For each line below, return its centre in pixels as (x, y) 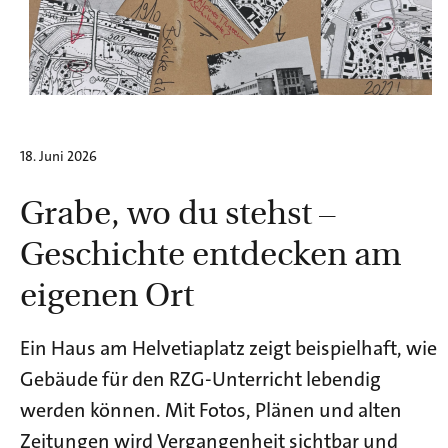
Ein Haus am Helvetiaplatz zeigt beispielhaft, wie (228, 347)
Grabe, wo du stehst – (178, 210)
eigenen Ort (107, 292)
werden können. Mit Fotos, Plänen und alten (211, 409)
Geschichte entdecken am (210, 251)
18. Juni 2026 (58, 155)
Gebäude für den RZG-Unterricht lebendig (200, 378)
